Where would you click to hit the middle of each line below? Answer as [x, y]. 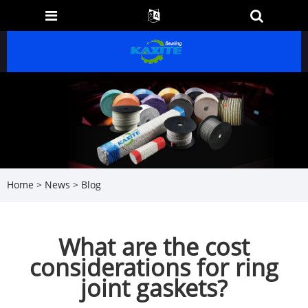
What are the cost [154, 246]
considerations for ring [154, 267]
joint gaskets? [154, 288]
